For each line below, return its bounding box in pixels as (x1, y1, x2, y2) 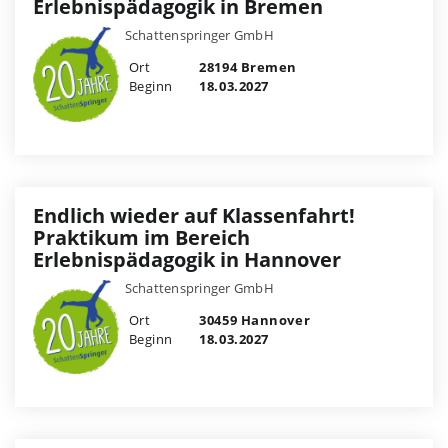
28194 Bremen (195, 58, 297, 77)
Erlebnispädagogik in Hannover (33, 245, 341, 273)
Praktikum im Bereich (33, 223, 250, 251)
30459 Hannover (195, 310, 311, 329)
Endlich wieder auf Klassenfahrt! (33, 201, 355, 229)
